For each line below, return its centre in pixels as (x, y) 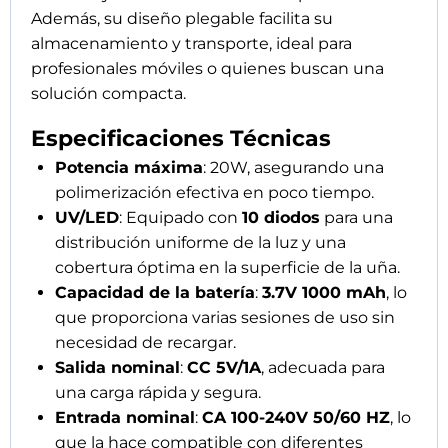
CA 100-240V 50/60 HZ (296, 418)
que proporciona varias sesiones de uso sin (225, 318)
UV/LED (87, 218)
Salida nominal (117, 368)
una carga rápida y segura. (158, 393)
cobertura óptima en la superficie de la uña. (227, 268)
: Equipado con (180, 218)
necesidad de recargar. (145, 343)
